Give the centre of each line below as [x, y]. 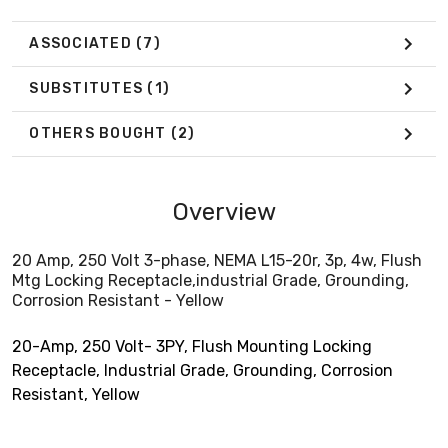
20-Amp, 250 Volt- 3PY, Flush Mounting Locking [192, 346]
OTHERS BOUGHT [100, 134]
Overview [224, 211]
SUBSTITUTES [88, 89]
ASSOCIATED [82, 44]
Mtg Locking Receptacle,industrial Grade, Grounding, [210, 280]
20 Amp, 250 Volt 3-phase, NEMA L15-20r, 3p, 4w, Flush [217, 260]
